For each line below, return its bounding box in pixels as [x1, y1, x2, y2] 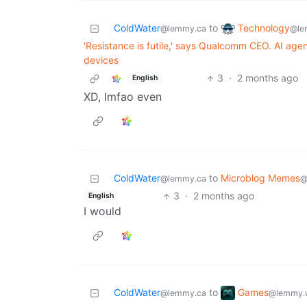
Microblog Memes [221, 172, 300, 184]
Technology [238, 21, 290, 34]
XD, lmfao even [84, 90, 162, 104]
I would [84, 204, 121, 219]
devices [84, 54, 119, 66]
